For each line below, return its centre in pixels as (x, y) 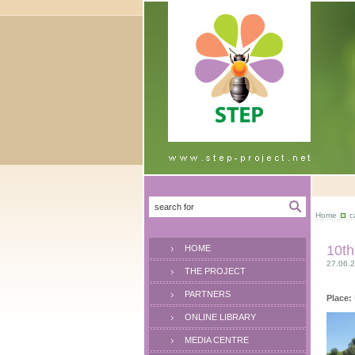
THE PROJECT (215, 271)
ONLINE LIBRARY (220, 317)
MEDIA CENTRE (217, 340)
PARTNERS (208, 294)
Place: (339, 298)
